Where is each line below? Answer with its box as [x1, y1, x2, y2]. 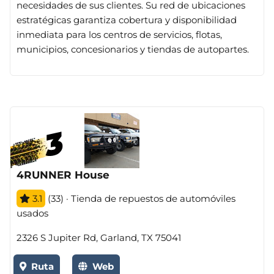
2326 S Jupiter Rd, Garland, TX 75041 [17, 232, 181, 243]
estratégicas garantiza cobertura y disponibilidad [17, 14, 237, 26]
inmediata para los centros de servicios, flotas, [17, 29, 222, 40]
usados [17, 207, 48, 219]
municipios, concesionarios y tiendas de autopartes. [17, 43, 249, 55]
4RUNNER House [17, 169, 109, 181]
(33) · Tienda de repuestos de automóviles [45, 193, 235, 204]
